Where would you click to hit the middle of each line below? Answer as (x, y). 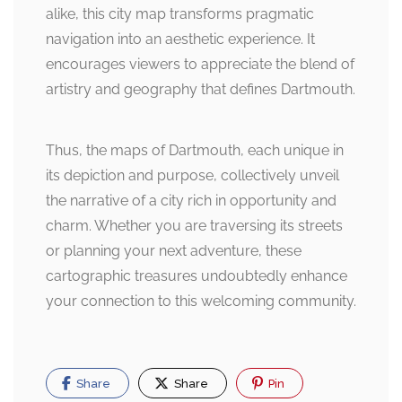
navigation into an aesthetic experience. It (180, 39)
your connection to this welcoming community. (201, 301)
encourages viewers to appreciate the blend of (200, 65)
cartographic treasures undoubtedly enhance (197, 276)
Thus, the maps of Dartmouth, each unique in (195, 151)
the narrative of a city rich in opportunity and (191, 201)
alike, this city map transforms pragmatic (180, 14)
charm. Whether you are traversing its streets (194, 226)
